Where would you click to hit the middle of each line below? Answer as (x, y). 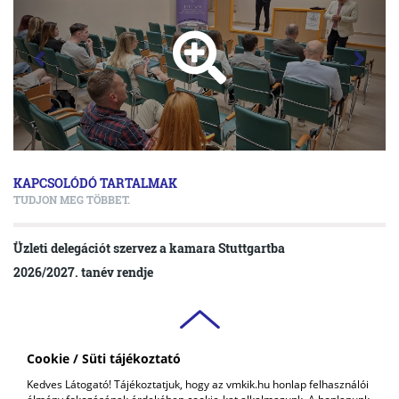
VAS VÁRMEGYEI (57, 377)
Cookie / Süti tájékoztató (104, 358)
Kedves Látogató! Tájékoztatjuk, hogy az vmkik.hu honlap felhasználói (198, 384)
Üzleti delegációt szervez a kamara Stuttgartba (149, 248)
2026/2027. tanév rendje (83, 272)
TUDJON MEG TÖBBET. (72, 199)
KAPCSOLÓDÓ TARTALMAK (95, 183)
